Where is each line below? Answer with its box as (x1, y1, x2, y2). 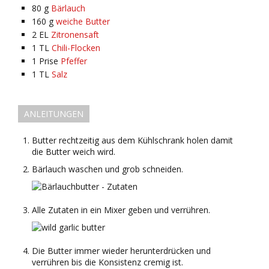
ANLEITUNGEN (24, 107, 83, 119)
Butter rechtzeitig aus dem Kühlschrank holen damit (32, 134, 233, 146)
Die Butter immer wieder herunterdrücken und (32, 244, 211, 256)
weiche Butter (56, 15, 110, 27)
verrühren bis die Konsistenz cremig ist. (32, 256, 183, 268)
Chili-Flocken (52, 41, 100, 53)
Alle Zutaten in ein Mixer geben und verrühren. (32, 204, 210, 216)
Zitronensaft (51, 28, 99, 40)
